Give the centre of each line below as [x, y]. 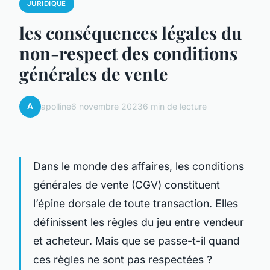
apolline [56, 107]
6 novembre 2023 [107, 107]
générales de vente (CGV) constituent [127, 184]
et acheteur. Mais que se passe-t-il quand [137, 240]
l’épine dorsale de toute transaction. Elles [136, 203]
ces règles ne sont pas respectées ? [123, 259]
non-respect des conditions [128, 53]
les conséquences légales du [130, 32]
